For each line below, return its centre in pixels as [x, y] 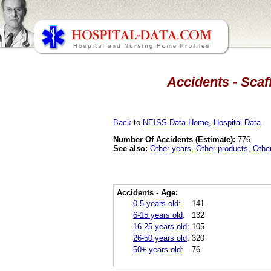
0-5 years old [156, 203]
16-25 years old [160, 226]
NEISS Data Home [176, 122]
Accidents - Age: [147, 192]
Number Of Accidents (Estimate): [174, 139]
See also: [130, 148]
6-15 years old [158, 215]
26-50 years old [160, 238]
